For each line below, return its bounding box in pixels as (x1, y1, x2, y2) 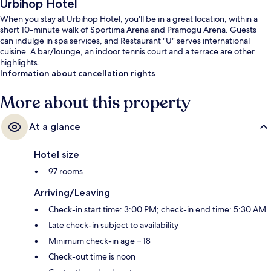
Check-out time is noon (48, 251, 135, 263)
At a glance (29, 121, 80, 133)
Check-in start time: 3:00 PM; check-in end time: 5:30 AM (48, 204, 266, 215)
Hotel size (34, 149, 79, 161)
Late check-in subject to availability (48, 220, 178, 231)
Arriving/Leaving (34, 187, 110, 199)
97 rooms (48, 166, 83, 177)
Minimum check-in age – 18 (48, 235, 151, 247)
